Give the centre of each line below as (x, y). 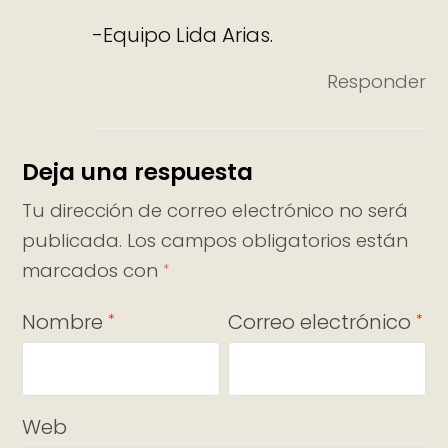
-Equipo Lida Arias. (183, 34)
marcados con (93, 271)
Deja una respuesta (138, 172)
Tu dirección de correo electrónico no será (215, 211)
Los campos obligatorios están (268, 241)
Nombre (65, 322)
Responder (376, 81)
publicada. (72, 241)
